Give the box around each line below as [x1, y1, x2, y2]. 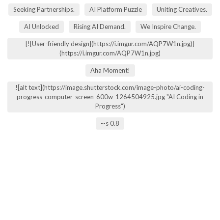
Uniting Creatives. [156, 5, 207, 13]
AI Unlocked [24, 23, 59, 30]
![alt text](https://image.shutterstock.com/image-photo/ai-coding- [15, 83, 205, 91]
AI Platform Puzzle [89, 5, 142, 13]
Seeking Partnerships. [13, 5, 75, 13]
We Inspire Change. [140, 23, 196, 30]
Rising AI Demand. [74, 23, 126, 30]
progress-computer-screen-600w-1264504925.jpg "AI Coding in [17, 93, 203, 101]
